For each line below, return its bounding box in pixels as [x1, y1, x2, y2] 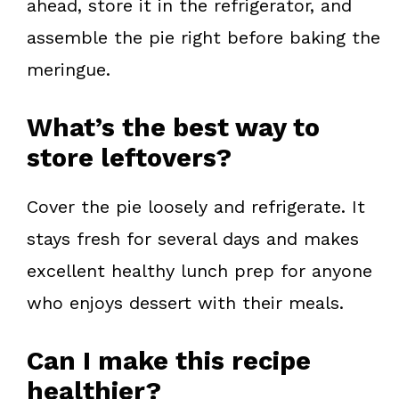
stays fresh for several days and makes [27, 227, 359, 249]
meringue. [27, 58, 110, 80]
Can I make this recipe [27, 345, 311, 376]
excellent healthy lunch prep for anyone [27, 259, 372, 281]
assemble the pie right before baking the [27, 26, 380, 48]
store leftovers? [27, 142, 232, 173]
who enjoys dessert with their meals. [27, 291, 344, 313]
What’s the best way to [27, 111, 320, 142]
